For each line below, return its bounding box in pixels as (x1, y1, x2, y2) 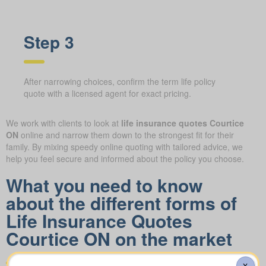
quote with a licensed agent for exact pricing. (24, 87, 191, 99)
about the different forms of (6, 189, 237, 216)
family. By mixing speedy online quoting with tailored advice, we (6, 140, 243, 153)
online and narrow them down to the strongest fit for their (18, 128, 234, 141)
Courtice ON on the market (6, 225, 232, 251)
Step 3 (24, 29, 74, 54)
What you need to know (6, 172, 202, 198)
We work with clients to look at (6, 116, 121, 129)
